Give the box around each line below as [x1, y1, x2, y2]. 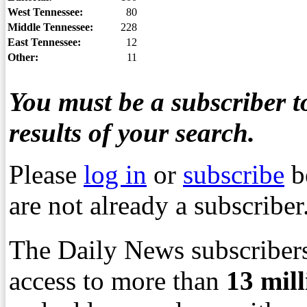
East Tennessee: [8, 36, 81, 48]
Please [9, 160, 84, 189]
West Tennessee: [8, 6, 83, 18]
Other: [8, 51, 38, 63]
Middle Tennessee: [8, 21, 93, 33]
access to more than [9, 266, 219, 295]
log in [84, 160, 147, 189]
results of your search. [9, 118, 255, 147]
